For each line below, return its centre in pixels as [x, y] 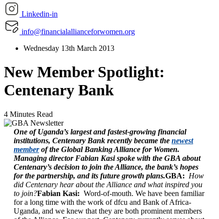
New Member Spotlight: [84, 72]
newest [182, 140]
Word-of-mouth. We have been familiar [142, 193]
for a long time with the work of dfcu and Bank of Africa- [102, 202]
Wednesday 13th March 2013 [69, 48]
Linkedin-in [40, 14]
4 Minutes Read [28, 114]
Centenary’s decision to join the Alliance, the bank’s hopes [106, 167]
